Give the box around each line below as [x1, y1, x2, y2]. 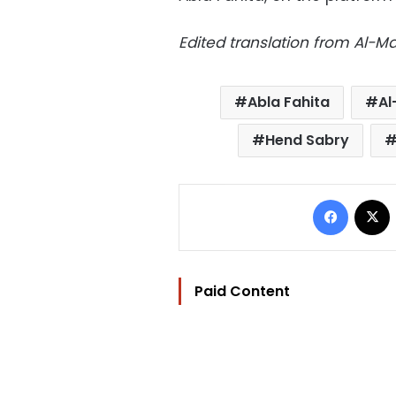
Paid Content [194, 281, 290, 302]
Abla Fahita [247, 92, 331, 113]
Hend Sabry [265, 130, 350, 151]
